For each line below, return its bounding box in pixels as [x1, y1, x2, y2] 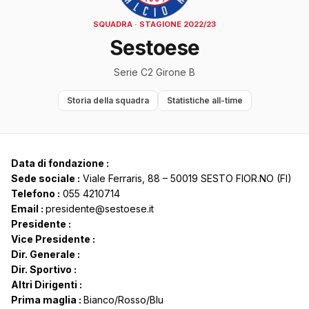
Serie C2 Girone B [114, 66, 195, 79]
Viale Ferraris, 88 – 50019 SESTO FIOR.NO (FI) [80, 172, 292, 185]
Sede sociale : [11, 172, 80, 185]
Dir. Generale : [11, 248, 80, 261]
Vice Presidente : [11, 233, 95, 246]
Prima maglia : [11, 294, 83, 306]
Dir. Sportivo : [11, 263, 77, 276]
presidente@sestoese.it [46, 203, 154, 215]
